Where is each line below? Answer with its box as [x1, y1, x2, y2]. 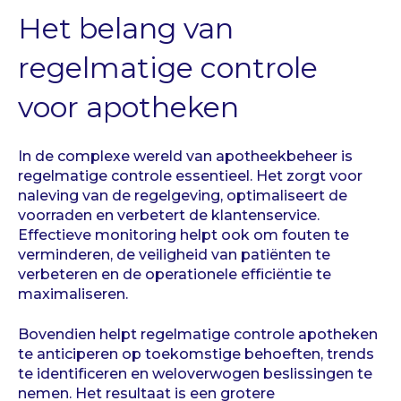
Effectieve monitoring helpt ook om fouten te [18, 226, 349, 244]
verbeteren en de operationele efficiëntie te [18, 266, 331, 284]
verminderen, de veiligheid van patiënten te [18, 246, 330, 264]
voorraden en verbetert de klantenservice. [18, 207, 320, 225]
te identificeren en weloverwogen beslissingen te [18, 364, 372, 382]
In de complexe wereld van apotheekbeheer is [18, 148, 353, 166]
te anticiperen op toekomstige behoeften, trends [18, 345, 374, 363]
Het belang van [18, 10, 234, 46]
